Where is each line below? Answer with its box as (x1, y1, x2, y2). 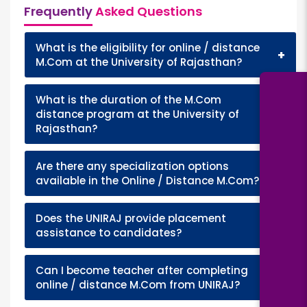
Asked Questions (93, 3, 202, 21)
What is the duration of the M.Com (36, 93, 221, 108)
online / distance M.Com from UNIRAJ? (36, 278, 240, 293)
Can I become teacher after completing (36, 263, 248, 278)
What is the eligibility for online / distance (36, 40, 260, 56)
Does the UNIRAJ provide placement (36, 211, 226, 226)
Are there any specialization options (36, 159, 229, 174)
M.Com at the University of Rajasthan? (36, 55, 242, 70)
